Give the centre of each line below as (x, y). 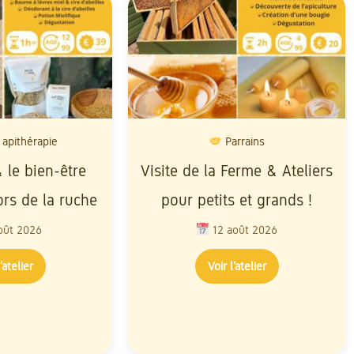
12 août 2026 (244, 230)
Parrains (244, 141)
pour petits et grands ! (237, 200)
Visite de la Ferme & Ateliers (237, 171)
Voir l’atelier (237, 266)
